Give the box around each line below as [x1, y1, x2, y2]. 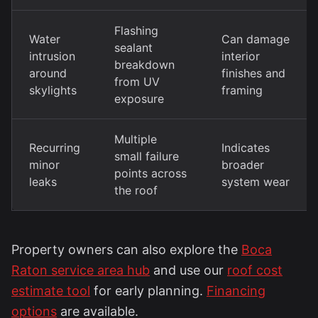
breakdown [114, 57, 175, 72]
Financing [207, 283, 265, 298]
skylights [29, 83, 77, 97]
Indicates [221, 141, 270, 155]
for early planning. [90, 283, 207, 298]
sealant [114, 40, 153, 55]
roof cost [227, 263, 283, 278]
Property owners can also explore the [11, 242, 241, 257]
